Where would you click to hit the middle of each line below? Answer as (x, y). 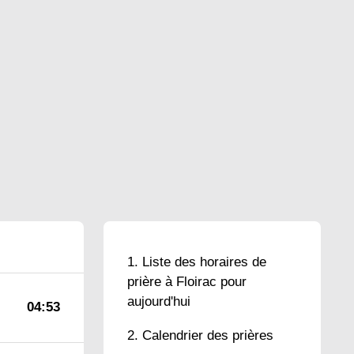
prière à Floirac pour (187, 282)
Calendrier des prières (208, 335)
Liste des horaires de (204, 262)
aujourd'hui (159, 301)
